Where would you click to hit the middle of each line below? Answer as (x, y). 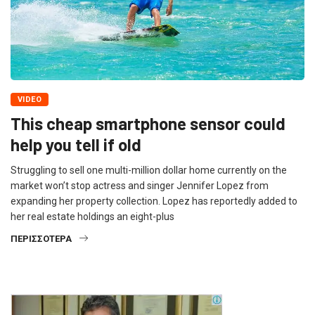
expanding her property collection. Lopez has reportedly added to (154, 201)
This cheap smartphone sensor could (148, 124)
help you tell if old (76, 145)
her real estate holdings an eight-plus (92, 217)
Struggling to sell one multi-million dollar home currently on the (149, 171)
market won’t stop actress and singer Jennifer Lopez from (140, 186)
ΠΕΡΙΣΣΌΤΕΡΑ (41, 239)
